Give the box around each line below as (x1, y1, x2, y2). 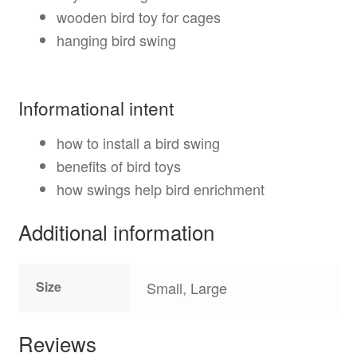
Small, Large (147, 277, 228, 299)
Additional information (18, 216, 214, 246)
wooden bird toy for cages (56, 6, 221, 27)
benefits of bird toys (56, 155, 181, 176)
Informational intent (18, 94, 174, 120)
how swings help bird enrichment (56, 178, 265, 199)
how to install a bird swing (56, 131, 220, 153)
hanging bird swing (56, 29, 176, 50)
